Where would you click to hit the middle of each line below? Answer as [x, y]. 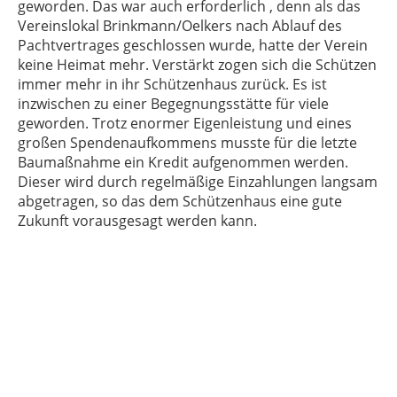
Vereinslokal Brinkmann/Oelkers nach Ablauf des [180, 26]
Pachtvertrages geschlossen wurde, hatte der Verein [193, 45]
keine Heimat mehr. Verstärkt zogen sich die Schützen [197, 65]
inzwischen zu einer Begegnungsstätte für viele [173, 104]
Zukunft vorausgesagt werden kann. [137, 221]
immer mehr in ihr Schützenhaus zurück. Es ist [172, 84]
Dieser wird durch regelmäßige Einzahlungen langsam [198, 182]
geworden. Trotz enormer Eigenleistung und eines [185, 123]
